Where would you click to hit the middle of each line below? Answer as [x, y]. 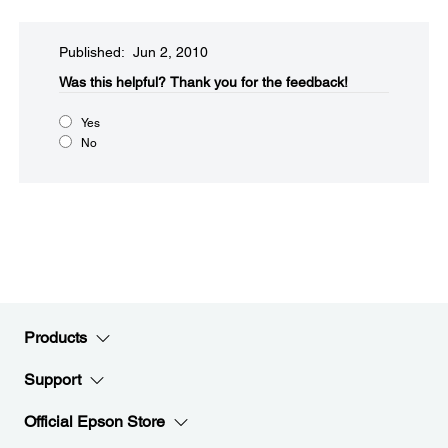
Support [52, 379]
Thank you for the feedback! [259, 82]
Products [55, 337]
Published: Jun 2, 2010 [133, 52]
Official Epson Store [94, 421]
